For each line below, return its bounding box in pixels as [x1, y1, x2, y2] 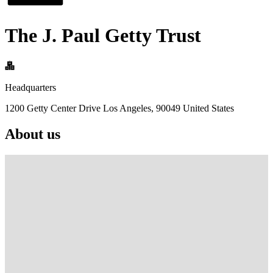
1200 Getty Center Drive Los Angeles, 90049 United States [5, 102, 234, 113]
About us [5, 126, 60, 142]
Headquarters [5, 82, 56, 93]
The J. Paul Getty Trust [5, 24, 201, 47]
